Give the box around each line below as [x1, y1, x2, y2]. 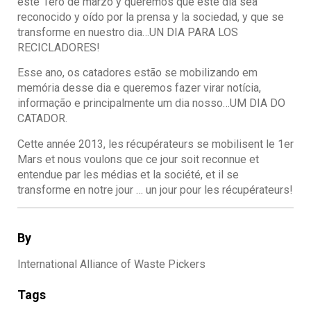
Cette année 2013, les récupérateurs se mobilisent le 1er [17, 137, 294, 151]
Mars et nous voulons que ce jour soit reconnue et [17, 152, 259, 166]
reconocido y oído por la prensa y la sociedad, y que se [17, 10, 284, 24]
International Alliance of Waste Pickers [17, 257, 205, 271]
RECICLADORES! [17, 41, 100, 55]
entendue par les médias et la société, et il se [17, 167, 239, 181]
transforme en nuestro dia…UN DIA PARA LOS [17, 26, 238, 40]
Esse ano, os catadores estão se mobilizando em [17, 66, 258, 80]
